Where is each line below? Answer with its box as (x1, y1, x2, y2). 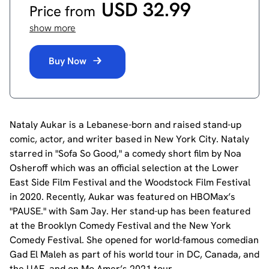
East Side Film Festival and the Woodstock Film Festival (10, 176, 250, 189)
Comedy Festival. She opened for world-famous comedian (10, 234, 259, 246)
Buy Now (49, 55, 89, 67)
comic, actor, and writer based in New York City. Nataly (10, 133, 249, 145)
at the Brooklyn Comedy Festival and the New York (10, 219, 231, 232)
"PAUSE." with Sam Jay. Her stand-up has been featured (10, 205, 250, 217)
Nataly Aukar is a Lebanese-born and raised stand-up (10, 118, 241, 131)
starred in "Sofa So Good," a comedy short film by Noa (10, 147, 241, 160)
